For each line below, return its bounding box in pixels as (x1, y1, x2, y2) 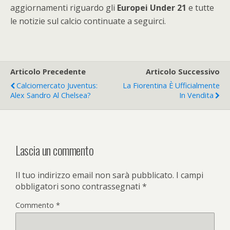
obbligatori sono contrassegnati (15, 180, 142, 192)
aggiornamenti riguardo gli (10, 2, 117, 13)
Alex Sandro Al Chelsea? (10, 90, 91, 100)
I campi (176, 169, 203, 181)
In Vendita (179, 90, 214, 100)
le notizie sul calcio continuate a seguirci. (10, 15, 166, 27)
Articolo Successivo (146, 67, 220, 76)
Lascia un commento (15, 140, 94, 159)
